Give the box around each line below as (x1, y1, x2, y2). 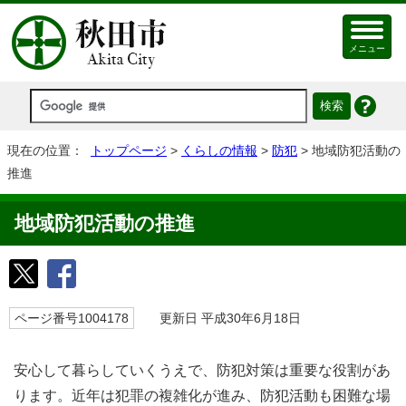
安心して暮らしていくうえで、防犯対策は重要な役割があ (14, 362, 391, 378)
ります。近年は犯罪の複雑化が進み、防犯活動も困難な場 (14, 388, 391, 403)
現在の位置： (7, 143, 91, 158)
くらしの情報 (181, 143, 257, 158)
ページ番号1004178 (14, 311, 129, 325)
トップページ (91, 143, 167, 158)
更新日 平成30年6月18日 (143, 311, 301, 325)
